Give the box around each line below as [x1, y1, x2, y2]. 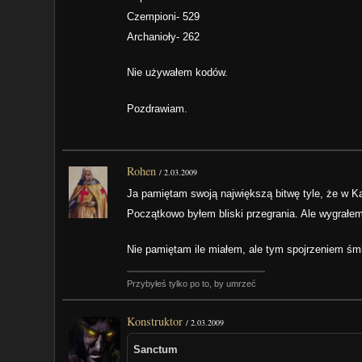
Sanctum [133, 343, 178, 356]
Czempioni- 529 [127, 11, 200, 23]
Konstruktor [127, 313, 183, 329]
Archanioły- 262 [127, 31, 200, 44]
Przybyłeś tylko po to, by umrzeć [127, 279, 257, 289]
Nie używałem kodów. [127, 66, 229, 79]
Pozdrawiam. [127, 102, 188, 115]
